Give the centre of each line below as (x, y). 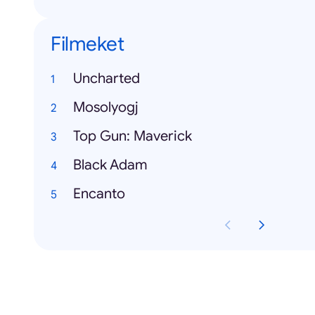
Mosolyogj (106, 107)
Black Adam (110, 165)
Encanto (99, 194)
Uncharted (107, 78)
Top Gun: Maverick (133, 136)
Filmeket (87, 44)
